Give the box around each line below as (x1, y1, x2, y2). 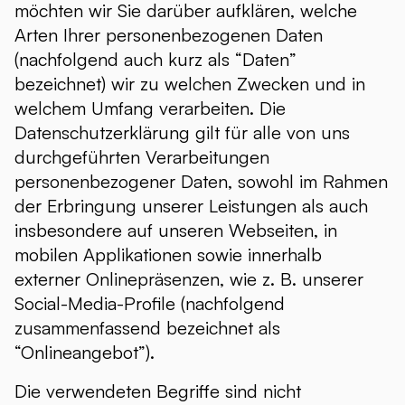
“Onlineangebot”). (14, 341, 155, 363)
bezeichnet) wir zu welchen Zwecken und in (14, 72, 365, 95)
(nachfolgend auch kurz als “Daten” (14, 48, 297, 71)
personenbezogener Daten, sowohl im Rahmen (14, 170, 388, 193)
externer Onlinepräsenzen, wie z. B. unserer (14, 268, 363, 290)
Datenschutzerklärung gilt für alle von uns (14, 121, 350, 144)
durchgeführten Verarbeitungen (14, 146, 269, 168)
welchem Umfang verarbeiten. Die (14, 97, 286, 119)
